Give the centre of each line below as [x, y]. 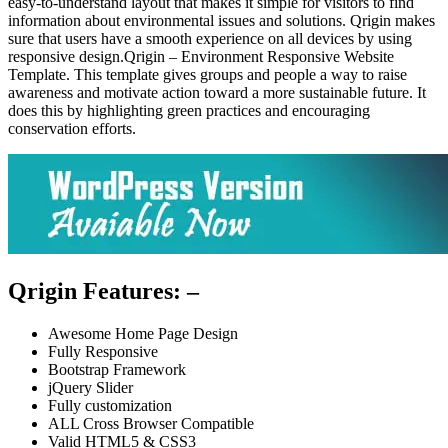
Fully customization [110, 405]
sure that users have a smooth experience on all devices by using [210, 39]
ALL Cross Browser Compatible [151, 423]
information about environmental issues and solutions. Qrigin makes [221, 21]
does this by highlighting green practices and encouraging [189, 111]
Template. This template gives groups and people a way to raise [207, 75]
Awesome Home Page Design [143, 333]
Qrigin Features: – [103, 290]
